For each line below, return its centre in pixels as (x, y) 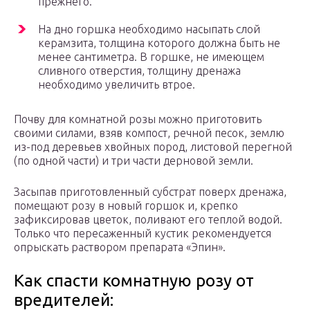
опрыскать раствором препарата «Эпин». (120, 247)
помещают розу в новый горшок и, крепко (126, 206)
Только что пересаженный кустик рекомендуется (143, 234)
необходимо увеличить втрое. (117, 85)
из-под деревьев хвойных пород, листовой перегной (153, 147)
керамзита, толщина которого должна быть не (159, 43)
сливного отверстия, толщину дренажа (139, 71)
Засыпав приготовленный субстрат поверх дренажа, (150, 192)
